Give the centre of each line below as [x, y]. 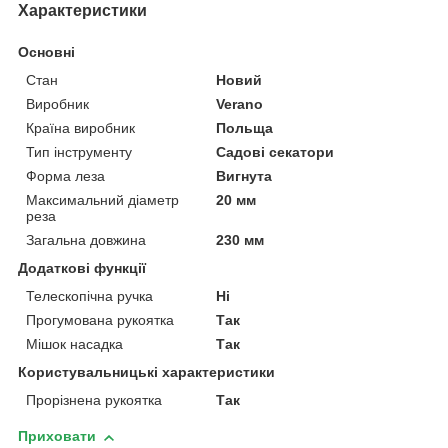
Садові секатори [275, 152]
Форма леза [65, 176]
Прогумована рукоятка [100, 320]
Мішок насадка [74, 344]
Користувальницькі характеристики [146, 372]
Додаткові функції [82, 268]
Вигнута [244, 176]
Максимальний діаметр [102, 200]
